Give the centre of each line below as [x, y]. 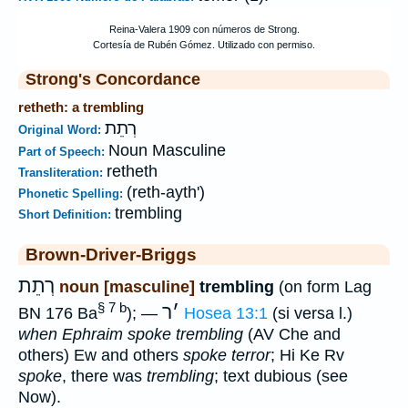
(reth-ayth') [166, 192]
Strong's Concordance [113, 79]
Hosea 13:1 [226, 313]
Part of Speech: [63, 152]
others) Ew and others [101, 355]
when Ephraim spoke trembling [131, 334]
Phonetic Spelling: [72, 194]
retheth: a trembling [81, 107]
